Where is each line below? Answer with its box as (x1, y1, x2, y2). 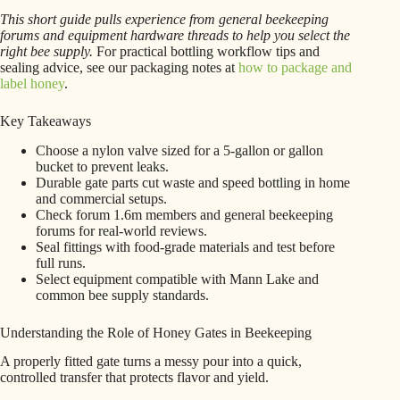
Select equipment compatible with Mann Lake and (36, 271, 319, 287)
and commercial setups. (36, 190, 167, 206)
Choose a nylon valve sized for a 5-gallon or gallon (36, 142, 323, 158)
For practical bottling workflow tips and (93, 43, 320, 59)
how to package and (238, 59, 352, 75)
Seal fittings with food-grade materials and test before (36, 238, 335, 254)
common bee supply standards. (36, 287, 209, 303)
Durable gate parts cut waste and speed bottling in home (36, 174, 350, 190)
